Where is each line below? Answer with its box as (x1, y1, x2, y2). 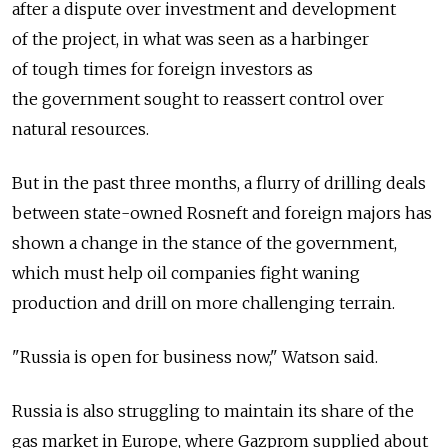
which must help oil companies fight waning (12, 263, 360, 283)
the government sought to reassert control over (12, 89, 384, 109)
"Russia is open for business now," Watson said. (12, 347, 378, 367)
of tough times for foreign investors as (12, 59, 313, 79)
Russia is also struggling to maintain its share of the (12, 401, 414, 421)
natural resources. (12, 119, 149, 139)
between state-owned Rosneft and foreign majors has (12, 203, 432, 223)
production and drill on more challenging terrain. (12, 293, 395, 313)
